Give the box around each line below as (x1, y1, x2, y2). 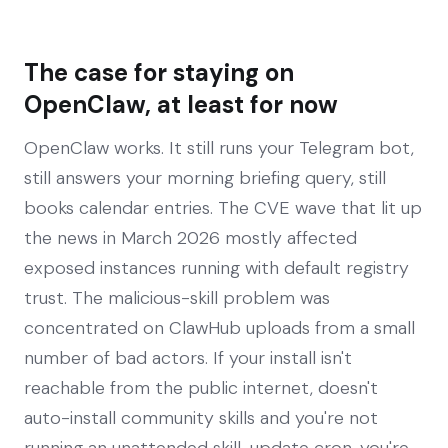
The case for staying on (24, 56, 294, 88)
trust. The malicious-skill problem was (24, 285, 330, 310)
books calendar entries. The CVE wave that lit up (24, 195, 422, 220)
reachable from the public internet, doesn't (24, 375, 378, 400)
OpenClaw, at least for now (24, 88, 338, 120)
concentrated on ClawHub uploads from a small (24, 315, 415, 340)
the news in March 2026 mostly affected (24, 225, 357, 250)
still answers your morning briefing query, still (24, 165, 386, 190)
